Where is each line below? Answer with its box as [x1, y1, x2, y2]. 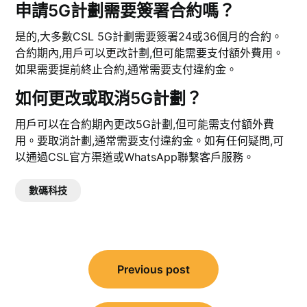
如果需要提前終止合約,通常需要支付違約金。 [15, 62, 238, 77]
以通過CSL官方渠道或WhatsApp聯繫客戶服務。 [15, 150, 255, 164]
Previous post [117, 262, 190, 277]
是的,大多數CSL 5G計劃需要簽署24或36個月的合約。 [15, 29, 283, 44]
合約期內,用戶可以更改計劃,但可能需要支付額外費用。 [15, 46, 284, 60]
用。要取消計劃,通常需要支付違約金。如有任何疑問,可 [15, 134, 284, 148]
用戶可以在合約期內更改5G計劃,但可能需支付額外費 [15, 117, 275, 132]
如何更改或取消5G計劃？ [15, 88, 203, 109]
